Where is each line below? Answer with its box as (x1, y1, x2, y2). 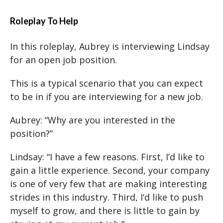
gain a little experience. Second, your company (10, 164, 210, 177)
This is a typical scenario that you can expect (10, 77, 203, 90)
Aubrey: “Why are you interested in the (10, 114, 175, 126)
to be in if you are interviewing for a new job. (10, 91, 203, 103)
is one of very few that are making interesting (10, 178, 207, 190)
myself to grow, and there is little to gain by (10, 205, 200, 217)
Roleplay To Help (10, 15, 78, 27)
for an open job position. (10, 54, 117, 66)
